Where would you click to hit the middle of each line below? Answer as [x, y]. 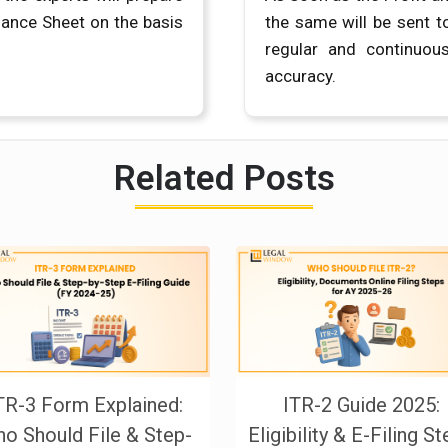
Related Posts [224, 178]
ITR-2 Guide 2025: [361, 405]
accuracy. [300, 76]
